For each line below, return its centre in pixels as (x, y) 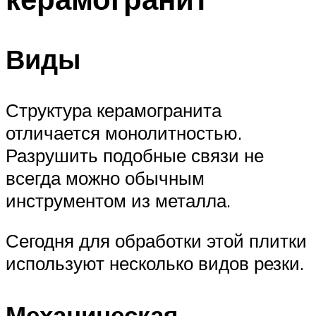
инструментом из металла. (118, 200)
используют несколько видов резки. (155, 263)
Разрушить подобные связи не (135, 155)
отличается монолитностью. (124, 132)
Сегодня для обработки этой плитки (156, 241)
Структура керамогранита (114, 110)
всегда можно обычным (105, 177)
